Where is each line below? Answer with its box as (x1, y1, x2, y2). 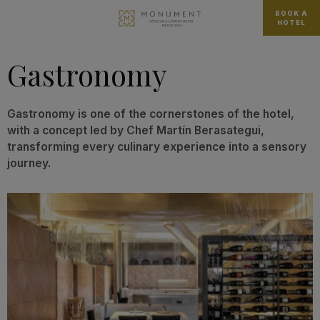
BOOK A (274, 9, 308, 17)
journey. (7, 156, 51, 170)
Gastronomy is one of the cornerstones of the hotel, (7, 107, 294, 121)
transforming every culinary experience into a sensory (7, 140, 306, 154)
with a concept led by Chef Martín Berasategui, (7, 124, 264, 137)
